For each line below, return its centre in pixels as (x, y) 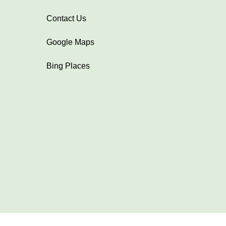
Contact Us (66, 18)
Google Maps (70, 42)
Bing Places (68, 66)
